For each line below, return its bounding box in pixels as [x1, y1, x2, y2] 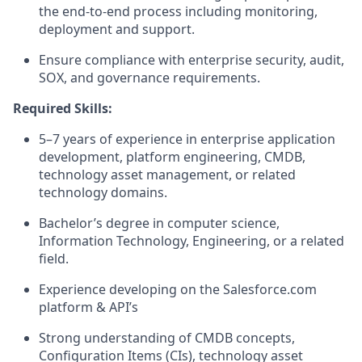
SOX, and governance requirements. [39, 69, 260, 86]
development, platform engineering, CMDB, [39, 148, 305, 166]
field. [39, 250, 69, 267]
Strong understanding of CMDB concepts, [39, 329, 295, 347]
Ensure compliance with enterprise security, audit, [39, 51, 344, 69]
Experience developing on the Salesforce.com [39, 280, 317, 298]
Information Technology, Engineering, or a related [39, 232, 344, 250]
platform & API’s [39, 298, 138, 316]
